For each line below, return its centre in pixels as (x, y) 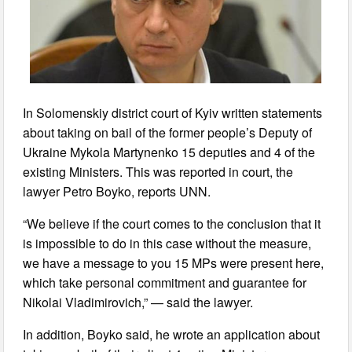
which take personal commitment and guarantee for (165, 282)
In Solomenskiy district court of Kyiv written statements (173, 112)
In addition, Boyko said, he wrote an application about (172, 334)
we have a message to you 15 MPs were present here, (174, 262)
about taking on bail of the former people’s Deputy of (168, 132)
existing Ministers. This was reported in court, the (158, 171)
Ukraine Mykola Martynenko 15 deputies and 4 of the (169, 152)
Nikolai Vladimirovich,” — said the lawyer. (138, 302)
